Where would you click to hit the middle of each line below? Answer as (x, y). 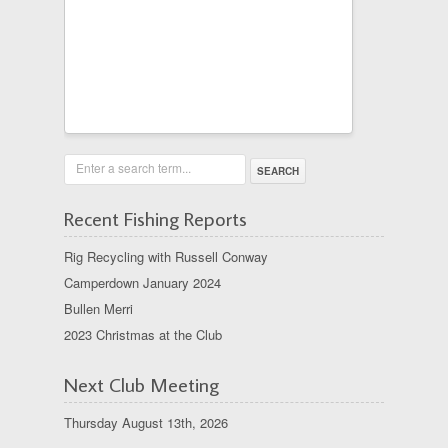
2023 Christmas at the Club (143, 334)
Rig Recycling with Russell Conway (166, 256)
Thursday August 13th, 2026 (146, 422)
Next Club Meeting (141, 384)
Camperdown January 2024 (142, 282)
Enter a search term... (133, 167)
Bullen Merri (98, 308)
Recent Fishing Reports (155, 218)
